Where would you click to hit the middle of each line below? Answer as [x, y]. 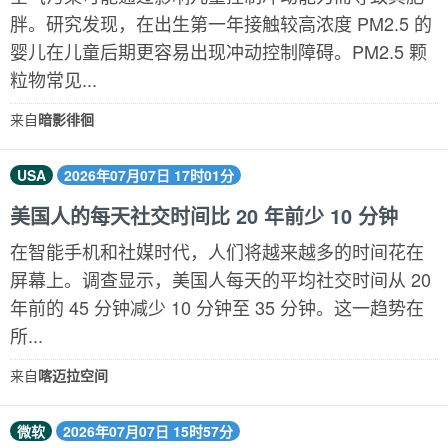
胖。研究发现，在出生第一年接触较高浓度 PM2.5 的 [221, 23]
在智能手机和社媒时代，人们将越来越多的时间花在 [217, 251]
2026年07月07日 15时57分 [148, 431]
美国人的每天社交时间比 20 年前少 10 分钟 [204, 215]
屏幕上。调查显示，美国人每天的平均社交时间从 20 [220, 279]
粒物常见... [53, 79]
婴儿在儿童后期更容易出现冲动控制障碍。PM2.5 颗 [218, 51]
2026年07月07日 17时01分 [149, 175]
